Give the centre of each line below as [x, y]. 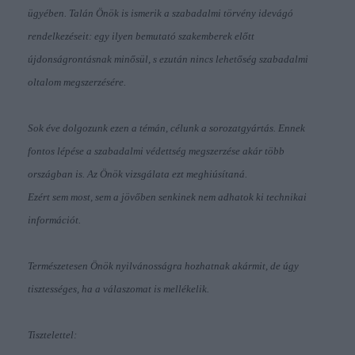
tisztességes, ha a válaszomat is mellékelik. [118, 289]
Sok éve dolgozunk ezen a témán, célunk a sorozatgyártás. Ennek [166, 128]
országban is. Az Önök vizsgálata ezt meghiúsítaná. [137, 174]
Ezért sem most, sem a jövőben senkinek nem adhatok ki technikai [167, 197]
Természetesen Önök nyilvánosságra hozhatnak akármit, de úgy [163, 266]
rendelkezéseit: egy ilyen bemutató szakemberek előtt [141, 36]
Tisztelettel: [52, 335]
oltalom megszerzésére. [77, 82]
